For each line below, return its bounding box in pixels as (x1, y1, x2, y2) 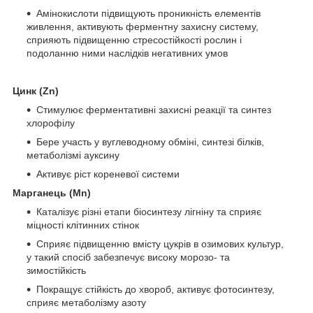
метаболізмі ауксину (27, 150, 119, 161)
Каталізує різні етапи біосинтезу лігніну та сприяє (36, 206, 261, 218)
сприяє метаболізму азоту (27, 297, 146, 309)
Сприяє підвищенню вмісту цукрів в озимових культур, (36, 238, 284, 250)
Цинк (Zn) (13, 85, 59, 97)
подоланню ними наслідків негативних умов (27, 48, 228, 59)
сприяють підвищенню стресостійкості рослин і (27, 34, 242, 46)
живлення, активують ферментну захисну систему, (27, 21, 259, 33)
